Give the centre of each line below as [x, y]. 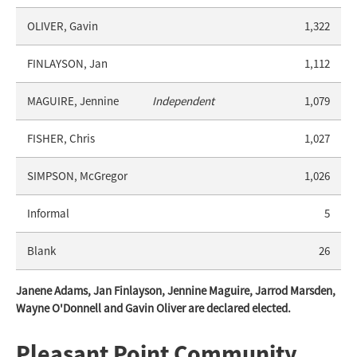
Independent [183, 101]
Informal [48, 214]
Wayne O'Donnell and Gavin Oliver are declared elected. [153, 308]
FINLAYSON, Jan [67, 64]
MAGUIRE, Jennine [73, 101]
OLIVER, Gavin [63, 26]
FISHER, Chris [61, 139]
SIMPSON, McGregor [77, 176]
